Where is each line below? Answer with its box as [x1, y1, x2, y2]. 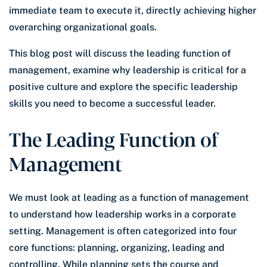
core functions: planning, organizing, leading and [9, 242, 225, 254]
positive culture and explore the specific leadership [9, 81, 238, 93]
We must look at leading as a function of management [9, 192, 249, 204]
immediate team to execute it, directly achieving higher [9, 5, 256, 17]
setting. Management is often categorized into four [9, 225, 237, 237]
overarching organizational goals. [9, 21, 157, 33]
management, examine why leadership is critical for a [9, 64, 246, 76]
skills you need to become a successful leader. [9, 98, 216, 110]
